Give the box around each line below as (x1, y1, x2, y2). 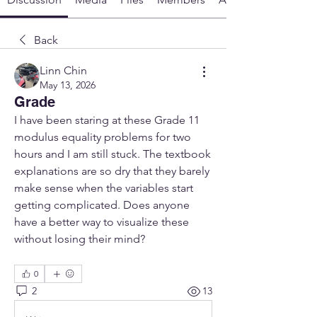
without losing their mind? (14, 231, 145, 246)
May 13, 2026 (40, 78, 96, 91)
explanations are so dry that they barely (14, 163, 209, 178)
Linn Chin (40, 63, 87, 77)
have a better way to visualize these (14, 214, 189, 229)
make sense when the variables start (14, 180, 193, 195)
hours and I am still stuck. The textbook (14, 146, 211, 161)
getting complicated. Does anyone (14, 197, 190, 212)
